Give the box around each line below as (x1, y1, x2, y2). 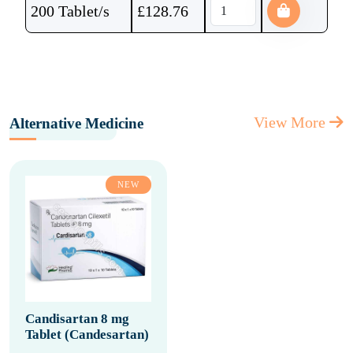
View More (254, 113, 329, 131)
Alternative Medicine (9, 115, 143, 132)
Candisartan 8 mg (25, 311, 129, 326)
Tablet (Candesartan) (25, 327, 149, 342)
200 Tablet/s (31, 2, 110, 20)
